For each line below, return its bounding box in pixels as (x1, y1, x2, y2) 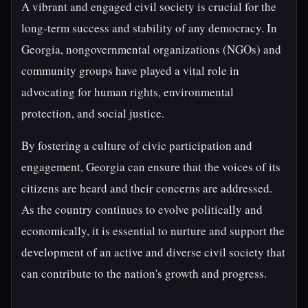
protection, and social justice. (21, 105, 164, 121)
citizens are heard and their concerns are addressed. (21, 180, 272, 196)
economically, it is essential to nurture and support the (21, 223, 285, 239)
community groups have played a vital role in (21, 63, 239, 78)
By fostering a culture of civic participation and (21, 137, 252, 153)
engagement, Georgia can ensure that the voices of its (21, 159, 280, 175)
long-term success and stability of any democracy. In (21, 20, 277, 36)
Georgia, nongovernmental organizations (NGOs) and (21, 41, 281, 57)
